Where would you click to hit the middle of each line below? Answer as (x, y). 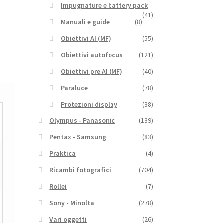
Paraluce (74, 88)
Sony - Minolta (72, 203)
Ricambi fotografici (80, 170)
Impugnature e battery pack (104, 6)
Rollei (58, 186)
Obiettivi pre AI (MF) (91, 71)
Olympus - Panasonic (82, 121)
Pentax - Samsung (78, 137)
